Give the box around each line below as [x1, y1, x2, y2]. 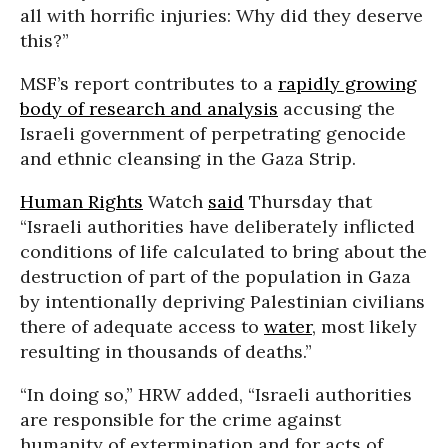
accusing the [278, 96, 395, 120]
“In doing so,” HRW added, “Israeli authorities [20, 382, 412, 406]
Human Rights [20, 189, 143, 213]
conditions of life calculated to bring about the [20, 239, 427, 263]
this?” [20, 28, 69, 52]
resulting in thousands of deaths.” [20, 339, 312, 363]
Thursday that [244, 189, 372, 213]
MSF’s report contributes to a [20, 71, 278, 95]
